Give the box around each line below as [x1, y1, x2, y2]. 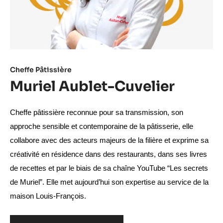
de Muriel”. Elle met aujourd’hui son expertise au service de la [10, 178, 209, 186]
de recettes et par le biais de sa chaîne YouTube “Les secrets [10, 164, 208, 172]
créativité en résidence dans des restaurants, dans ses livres [10, 150, 207, 158]
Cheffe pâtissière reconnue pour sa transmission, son [10, 108, 183, 116]
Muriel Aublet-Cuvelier [10, 77, 175, 95]
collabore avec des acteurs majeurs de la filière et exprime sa [10, 136, 209, 144]
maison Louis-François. [10, 192, 86, 200]
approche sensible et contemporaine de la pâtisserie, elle [10, 122, 193, 130]
